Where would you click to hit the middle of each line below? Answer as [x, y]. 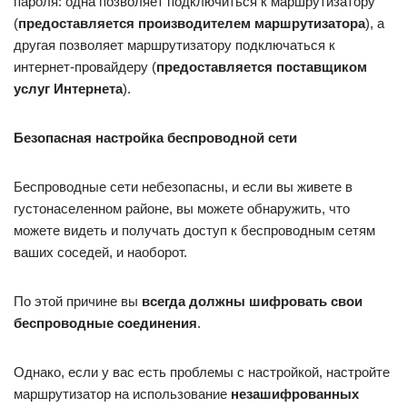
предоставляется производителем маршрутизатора [192, 23]
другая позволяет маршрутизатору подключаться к [174, 45]
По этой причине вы [78, 301]
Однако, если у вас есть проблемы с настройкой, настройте [202, 372]
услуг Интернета [68, 88]
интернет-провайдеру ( [85, 66]
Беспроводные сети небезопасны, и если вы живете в [183, 186]
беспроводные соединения [105, 323]
